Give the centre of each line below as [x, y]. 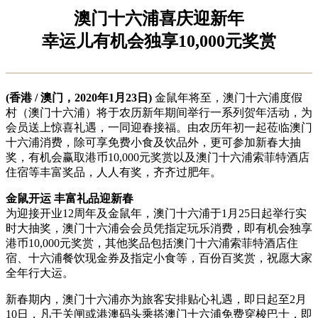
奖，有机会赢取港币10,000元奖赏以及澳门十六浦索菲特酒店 [158, 157]
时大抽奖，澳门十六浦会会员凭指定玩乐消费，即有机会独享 [159, 228]
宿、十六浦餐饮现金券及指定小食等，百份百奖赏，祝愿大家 [159, 258]
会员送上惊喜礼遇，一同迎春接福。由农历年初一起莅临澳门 [159, 127]
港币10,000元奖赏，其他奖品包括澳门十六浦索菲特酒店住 [152, 243]
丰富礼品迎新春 [94, 198]
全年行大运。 [40, 273]
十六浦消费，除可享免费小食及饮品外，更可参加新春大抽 [153, 142]
